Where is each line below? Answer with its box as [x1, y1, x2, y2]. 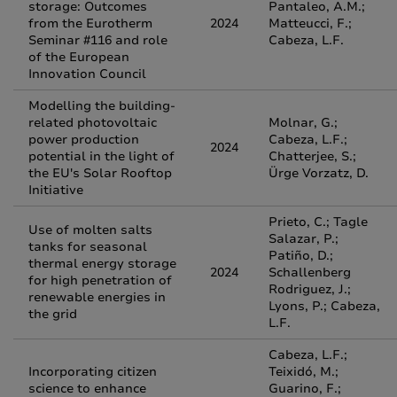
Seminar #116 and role [28, 32, 167, 49]
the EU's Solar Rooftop [28, 165, 172, 182]
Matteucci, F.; [269, 15, 352, 32]
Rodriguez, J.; [269, 281, 351, 298]
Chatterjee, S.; [269, 148, 356, 165]
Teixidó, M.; [269, 363, 339, 380]
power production [28, 131, 139, 148]
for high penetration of [28, 272, 172, 289]
